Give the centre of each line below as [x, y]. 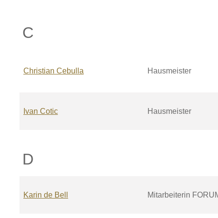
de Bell [56, 195]
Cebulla [70, 71]
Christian [39, 71]
